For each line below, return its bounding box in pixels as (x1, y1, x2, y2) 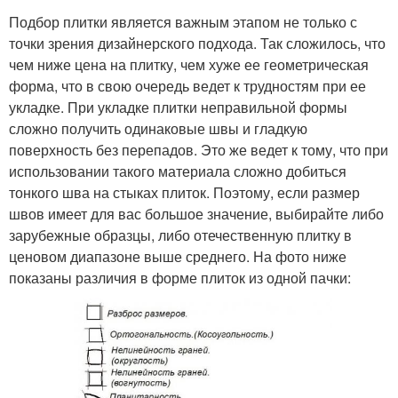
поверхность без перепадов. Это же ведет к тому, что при (9, 139, 388, 161)
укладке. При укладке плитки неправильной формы (9, 97, 347, 118)
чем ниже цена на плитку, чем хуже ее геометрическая (9, 54, 369, 76)
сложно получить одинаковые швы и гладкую (9, 118, 307, 139)
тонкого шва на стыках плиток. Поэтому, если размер (9, 182, 360, 203)
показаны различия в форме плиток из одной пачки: (9, 267, 351, 289)
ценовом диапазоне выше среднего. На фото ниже (9, 246, 346, 267)
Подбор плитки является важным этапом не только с (9, 12, 357, 33)
